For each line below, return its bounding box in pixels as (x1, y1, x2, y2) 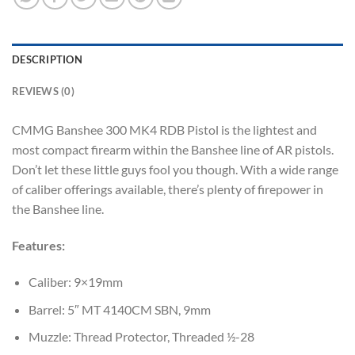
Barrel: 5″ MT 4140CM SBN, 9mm (28, 301, 211, 317)
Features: (12, 238, 65, 254)
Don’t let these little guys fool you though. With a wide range (12, 162, 338, 177)
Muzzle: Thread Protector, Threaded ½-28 (28, 329, 254, 345)
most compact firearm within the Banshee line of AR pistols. (12, 142, 334, 158)
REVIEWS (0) (12, 85, 74, 98)
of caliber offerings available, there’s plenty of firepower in (12, 181, 323, 197)
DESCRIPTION (12, 53, 82, 67)
